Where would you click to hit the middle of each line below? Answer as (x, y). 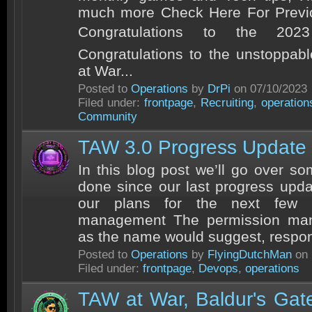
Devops (218, 268)
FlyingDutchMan (250, 255)
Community (108, 117)
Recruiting (227, 103)
